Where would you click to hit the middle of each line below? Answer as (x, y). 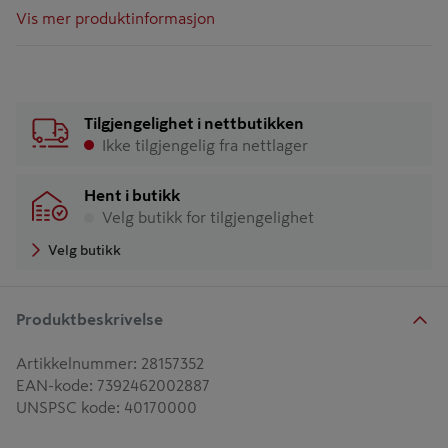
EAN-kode (52, 385)
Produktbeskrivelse (89, 318)
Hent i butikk (132, 195)
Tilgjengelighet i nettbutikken (194, 123)
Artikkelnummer (74, 363)
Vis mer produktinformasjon (115, 18)
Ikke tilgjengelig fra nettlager (205, 145)
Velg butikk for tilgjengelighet (208, 217)
